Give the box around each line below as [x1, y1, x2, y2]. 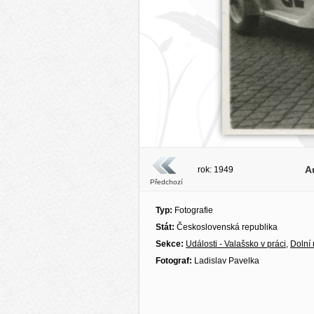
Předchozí [149, 178, 183, 186]
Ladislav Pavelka [192, 256, 259, 266]
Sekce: [156, 239, 186, 249]
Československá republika [177, 222, 278, 232]
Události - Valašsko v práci [186, 239, 286, 249]
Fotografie [172, 205, 213, 215]
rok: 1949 [198, 165, 233, 175]
